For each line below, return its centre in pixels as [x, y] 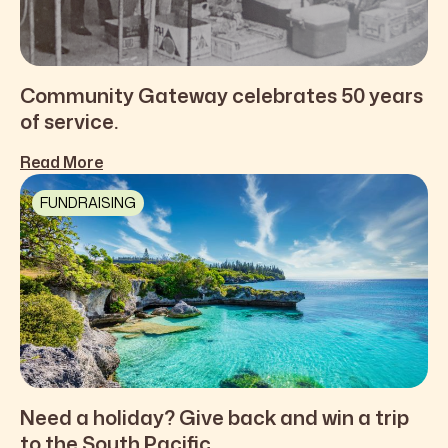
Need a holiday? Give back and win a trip [214, 417]
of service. [69, 121]
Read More [61, 162]
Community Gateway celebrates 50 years [221, 95]
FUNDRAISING [88, 202]
